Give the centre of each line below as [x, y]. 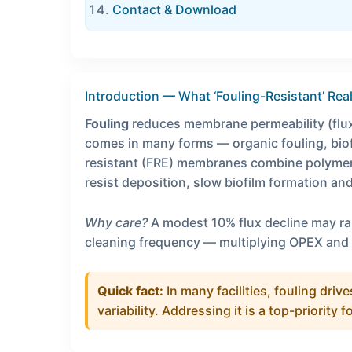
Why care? [116, 222]
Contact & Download [174, 9]
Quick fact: [130, 291]
